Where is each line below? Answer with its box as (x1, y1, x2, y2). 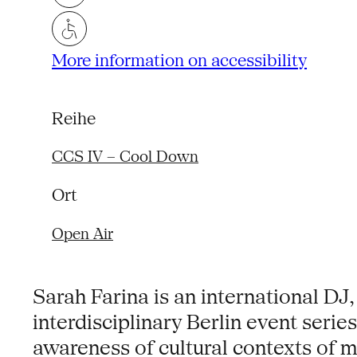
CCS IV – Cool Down (52, 147, 199, 165)
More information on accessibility (52, 50, 308, 70)
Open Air (52, 225, 114, 242)
